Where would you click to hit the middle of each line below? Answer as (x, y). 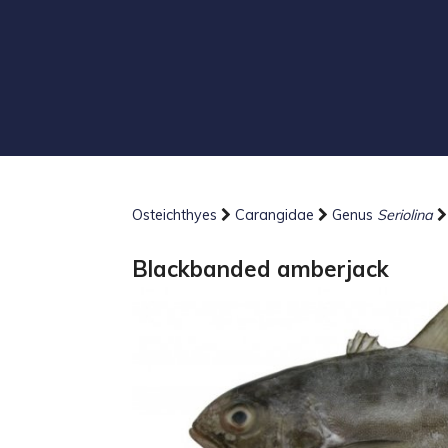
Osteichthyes (176, 215)
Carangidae (276, 215)
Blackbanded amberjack (260, 268)
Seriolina (405, 215)
